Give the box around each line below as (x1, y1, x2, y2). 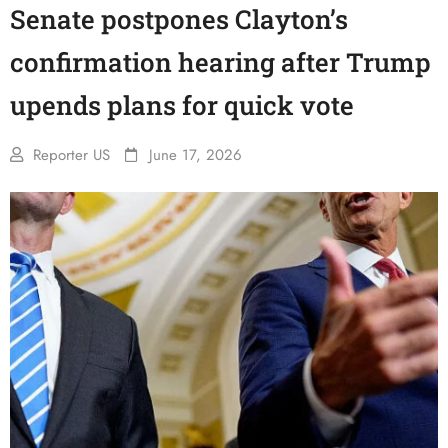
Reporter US (33, 144, 110, 166)
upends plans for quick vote (10, 88, 354, 122)
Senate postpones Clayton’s (10, 2, 348, 36)
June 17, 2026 (149, 144, 242, 166)
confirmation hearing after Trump (10, 45, 431, 79)
